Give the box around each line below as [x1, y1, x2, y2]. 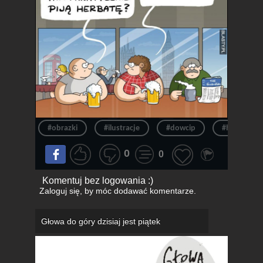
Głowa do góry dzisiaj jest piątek [41, 216, 160, 226]
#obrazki [48, 123, 77, 133]
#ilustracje [104, 123, 140, 133]
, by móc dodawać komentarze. [79, 186, 196, 195]
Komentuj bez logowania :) [42, 175, 153, 186]
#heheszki [222, 123, 257, 133]
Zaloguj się [39, 186, 80, 195]
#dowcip [166, 123, 195, 133]
